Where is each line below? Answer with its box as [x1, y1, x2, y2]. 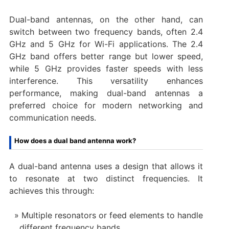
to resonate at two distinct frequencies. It [9, 173, 203, 184]
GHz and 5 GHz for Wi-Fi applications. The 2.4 [9, 38, 203, 49]
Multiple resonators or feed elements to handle [21, 210, 203, 220]
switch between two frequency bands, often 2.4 [9, 26, 203, 37]
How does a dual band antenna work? [14, 136, 136, 145]
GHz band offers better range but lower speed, [9, 51, 203, 61]
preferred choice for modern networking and [9, 100, 203, 110]
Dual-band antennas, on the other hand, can [9, 14, 203, 25]
